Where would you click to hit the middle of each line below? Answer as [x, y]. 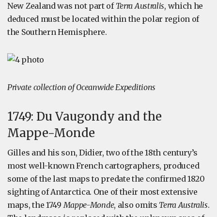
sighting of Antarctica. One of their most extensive [102, 192]
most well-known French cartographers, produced [103, 166]
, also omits [137, 205]
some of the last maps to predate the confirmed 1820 [106, 179]
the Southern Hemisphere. [57, 32]
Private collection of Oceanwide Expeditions [82, 87]
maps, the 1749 [35, 205]
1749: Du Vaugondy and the [85, 116]
